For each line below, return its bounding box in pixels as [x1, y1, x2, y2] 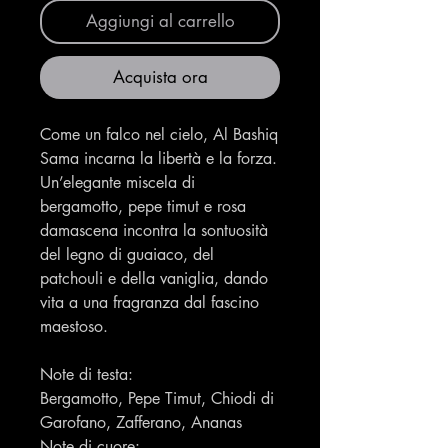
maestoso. [40, 316, 108, 338]
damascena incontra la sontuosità [40, 220, 268, 242]
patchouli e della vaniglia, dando [40, 268, 268, 290]
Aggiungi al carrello [85, 10, 235, 33]
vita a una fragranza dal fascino [40, 292, 259, 314]
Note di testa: [40, 364, 133, 386]
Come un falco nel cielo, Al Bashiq [40, 124, 278, 146]
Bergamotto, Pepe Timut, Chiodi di [40, 388, 274, 410]
